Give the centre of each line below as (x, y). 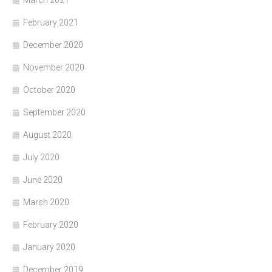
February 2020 (51, 225)
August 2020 (47, 135)
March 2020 (46, 202)
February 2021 (51, 23)
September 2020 (54, 113)
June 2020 (43, 180)
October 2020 (49, 90)
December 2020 (53, 45)
